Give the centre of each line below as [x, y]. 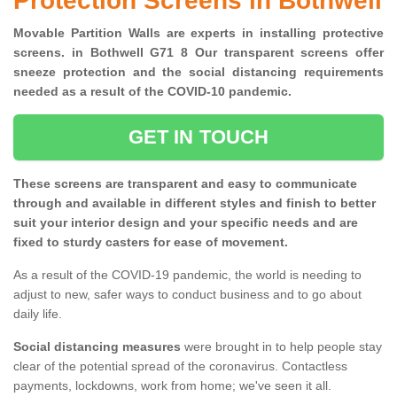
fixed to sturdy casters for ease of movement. [151, 242]
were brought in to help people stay [281, 347]
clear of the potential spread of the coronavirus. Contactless [180, 366]
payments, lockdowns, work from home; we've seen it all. [174, 386]
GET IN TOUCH [198, 137]
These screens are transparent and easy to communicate [185, 184]
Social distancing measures [97, 347]
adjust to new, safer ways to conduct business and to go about [187, 295]
